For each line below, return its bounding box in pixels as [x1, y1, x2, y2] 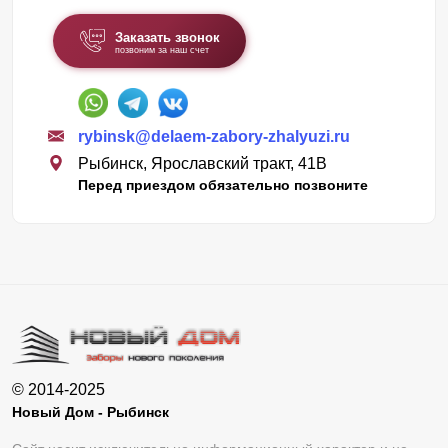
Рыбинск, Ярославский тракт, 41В [78, 154, 327, 172]
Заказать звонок [114, 29, 220, 45]
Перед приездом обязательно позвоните [78, 176, 368, 193]
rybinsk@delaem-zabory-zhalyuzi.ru [78, 127, 350, 145]
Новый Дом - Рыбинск [12, 403, 169, 420]
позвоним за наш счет [114, 44, 209, 55]
